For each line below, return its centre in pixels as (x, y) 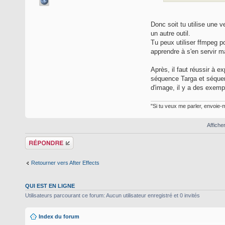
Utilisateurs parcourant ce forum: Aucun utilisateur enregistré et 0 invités (113, 196)
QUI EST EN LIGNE (50, 186)
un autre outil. (171, 33)
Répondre (37, 140)
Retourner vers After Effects (65, 162)
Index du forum (59, 216)
